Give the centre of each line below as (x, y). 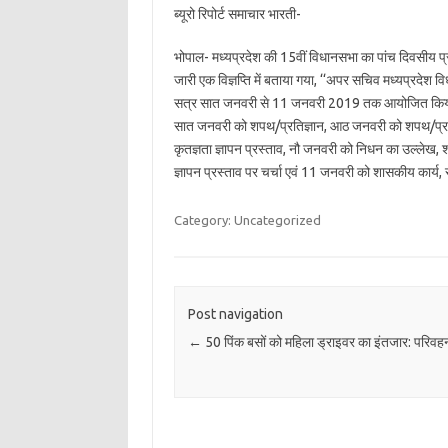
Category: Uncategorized (247, 220)
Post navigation (235, 314)
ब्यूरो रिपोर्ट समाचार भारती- (237, 14)
